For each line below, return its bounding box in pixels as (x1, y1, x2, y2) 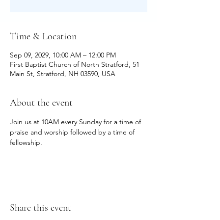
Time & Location (10, 30, 77, 42)
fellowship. (10, 138, 42, 147)
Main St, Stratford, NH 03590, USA (10, 69, 115, 78)
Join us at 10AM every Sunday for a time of (10, 117, 143, 126)
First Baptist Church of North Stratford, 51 (10, 60, 139, 69)
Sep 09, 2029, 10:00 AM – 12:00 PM (10, 51, 116, 59)
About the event (10, 97, 73, 109)
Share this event (10, 202, 71, 214)
